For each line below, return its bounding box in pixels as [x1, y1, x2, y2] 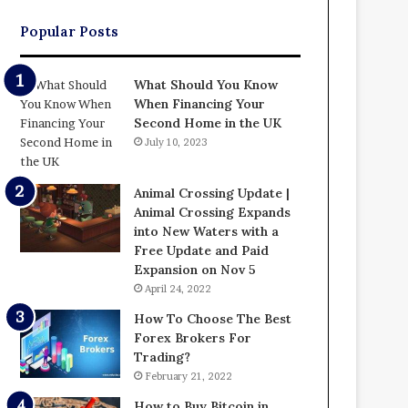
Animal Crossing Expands [134, 203, 291, 220]
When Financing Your [134, 95, 266, 112]
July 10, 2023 [145, 135, 209, 148]
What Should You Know [134, 76, 279, 93]
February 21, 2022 [145, 369, 233, 382]
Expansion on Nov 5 [134, 260, 257, 278]
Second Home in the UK [134, 114, 286, 131]
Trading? [134, 348, 191, 365]
